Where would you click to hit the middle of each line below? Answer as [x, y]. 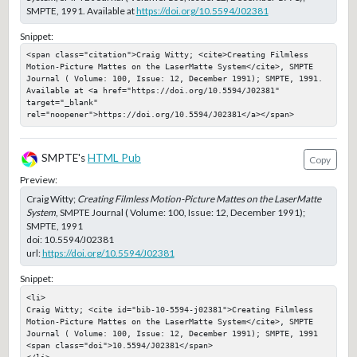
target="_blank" [62, 102]
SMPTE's [63, 158]
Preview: [38, 179]
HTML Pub [114, 158]
